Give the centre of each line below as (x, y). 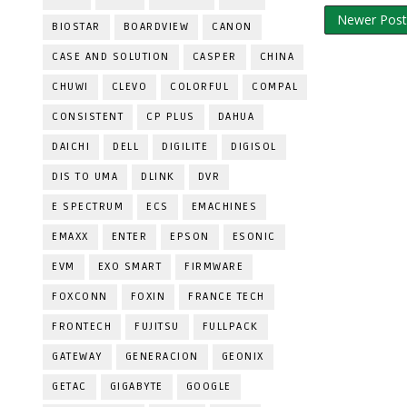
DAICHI (71, 147)
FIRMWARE (214, 267)
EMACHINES (224, 207)
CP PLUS (171, 117)
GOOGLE (208, 387)
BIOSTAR (76, 27)
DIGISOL (254, 147)
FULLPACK (230, 327)
